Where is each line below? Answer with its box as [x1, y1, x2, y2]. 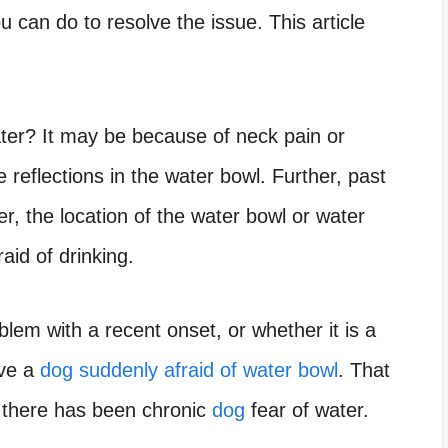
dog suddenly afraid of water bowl [40, 358, 338, 381]
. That [338, 358, 390, 381]
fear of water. [245, 398, 369, 421]
